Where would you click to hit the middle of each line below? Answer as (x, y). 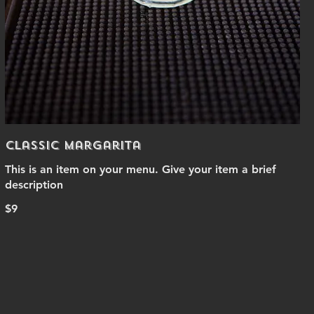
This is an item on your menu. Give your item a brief (140, 169)
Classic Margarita (73, 145)
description (34, 185)
